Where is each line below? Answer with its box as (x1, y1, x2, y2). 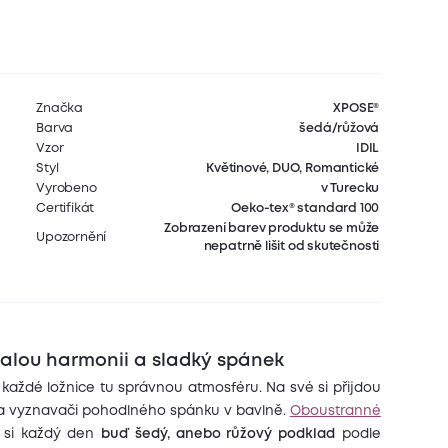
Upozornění (36, 231, 107, 243)
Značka (36, 102, 84, 114)
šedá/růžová (299, 122, 380, 134)
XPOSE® (333, 102, 380, 114)
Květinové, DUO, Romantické (206, 162, 380, 174)
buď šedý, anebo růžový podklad (101, 428, 336, 441)
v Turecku (320, 182, 380, 194)
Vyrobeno (36, 182, 97, 194)
